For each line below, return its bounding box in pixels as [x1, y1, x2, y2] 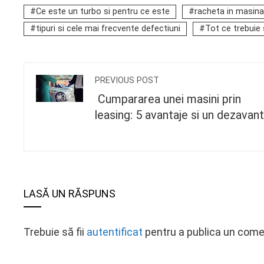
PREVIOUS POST [95, 75, 159, 85]
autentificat [87, 226, 143, 238]
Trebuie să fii [24, 226, 87, 238]
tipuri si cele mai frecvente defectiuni [36, 24, 180, 34]
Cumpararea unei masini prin [95, 93, 241, 106]
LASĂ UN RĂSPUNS [24, 187, 115, 200]
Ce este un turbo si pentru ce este [36, 6, 170, 16]
